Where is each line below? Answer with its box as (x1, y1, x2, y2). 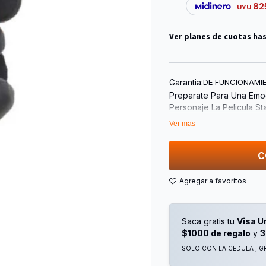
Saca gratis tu (182, 216, 237, 227)
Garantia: (169, 77, 203, 87)
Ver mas (169, 119, 195, 128)
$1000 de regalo (182, 228, 251, 239)
